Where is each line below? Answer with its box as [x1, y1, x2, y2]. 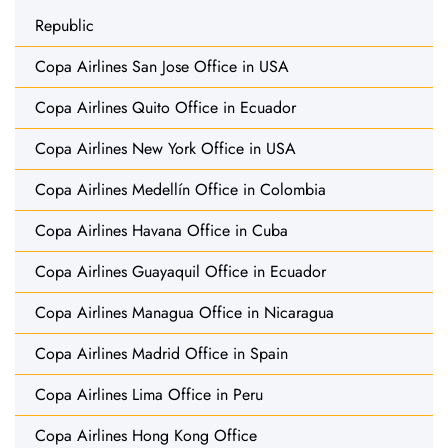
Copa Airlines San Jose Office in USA [35, 54, 289, 78]
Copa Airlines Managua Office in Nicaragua [35, 300, 334, 324]
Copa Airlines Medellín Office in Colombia [35, 177, 326, 201]
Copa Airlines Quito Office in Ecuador [35, 95, 296, 119]
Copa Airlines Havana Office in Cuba [35, 218, 288, 242]
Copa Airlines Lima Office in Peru [35, 382, 263, 406]
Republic [35, 13, 94, 37]
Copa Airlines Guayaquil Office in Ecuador [35, 259, 326, 283]
